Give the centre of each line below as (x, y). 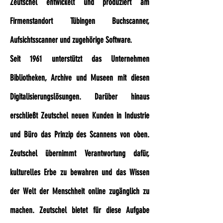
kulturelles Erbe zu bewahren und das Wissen (80, 172)
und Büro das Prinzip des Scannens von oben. (80, 134)
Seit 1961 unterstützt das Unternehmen (80, 59)
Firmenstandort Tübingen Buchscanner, (80, 21)
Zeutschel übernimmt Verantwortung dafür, (80, 153)
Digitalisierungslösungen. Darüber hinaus (80, 97)
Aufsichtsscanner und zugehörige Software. (71, 40)
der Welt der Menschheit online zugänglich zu (80, 191)
